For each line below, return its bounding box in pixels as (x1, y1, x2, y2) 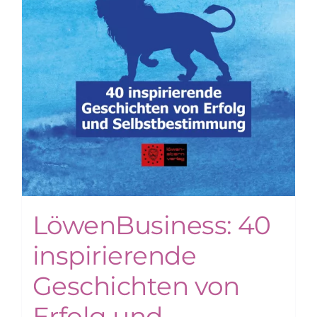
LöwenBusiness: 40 (33, 209, 271, 241)
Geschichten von (33, 270, 240, 302)
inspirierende (33, 240, 196, 272)
